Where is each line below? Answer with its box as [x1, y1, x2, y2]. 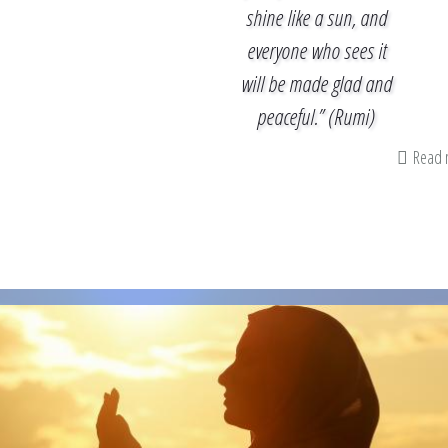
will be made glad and [240, 67, 392, 99]
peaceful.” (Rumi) [257, 100, 376, 132]
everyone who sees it [246, 34, 386, 66]
